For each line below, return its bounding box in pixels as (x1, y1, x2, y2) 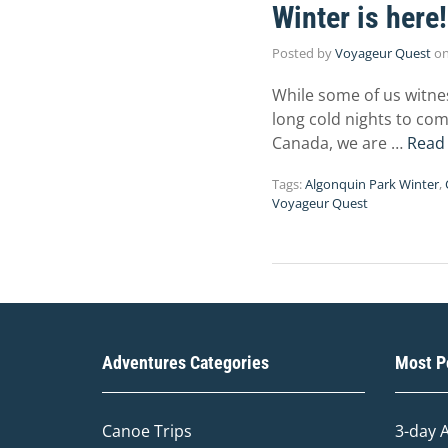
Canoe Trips (102, 420, 192, 442)
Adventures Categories (102, 352, 269, 373)
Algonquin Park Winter (305, 175, 439, 193)
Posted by (272, 44, 335, 62)
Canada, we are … (272, 132, 407, 154)
